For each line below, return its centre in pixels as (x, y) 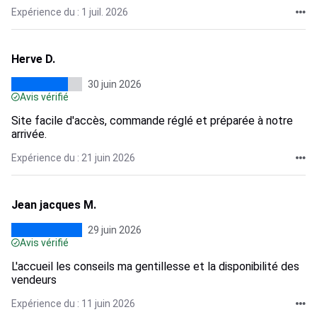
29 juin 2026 (115, 230)
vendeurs (34, 280)
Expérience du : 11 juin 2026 (73, 304)
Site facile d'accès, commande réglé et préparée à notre (152, 121)
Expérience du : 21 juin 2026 (73, 158)
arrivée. (29, 134)
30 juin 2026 (115, 84)
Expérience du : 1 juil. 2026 (70, 12)
